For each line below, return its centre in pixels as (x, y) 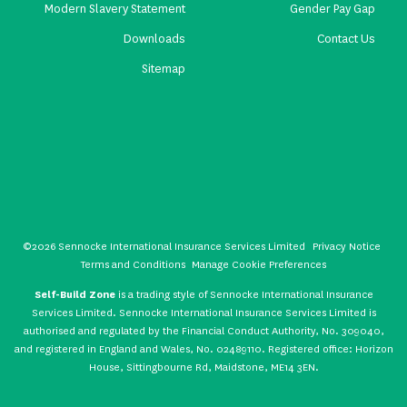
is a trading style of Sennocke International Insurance (244, 295)
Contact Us (346, 38)
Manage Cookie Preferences (259, 264)
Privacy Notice (347, 246)
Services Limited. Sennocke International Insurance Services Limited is (203, 313)
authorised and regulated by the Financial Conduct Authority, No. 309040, (203, 331)
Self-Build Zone (74, 295)
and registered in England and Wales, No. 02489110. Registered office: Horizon (203, 349)
